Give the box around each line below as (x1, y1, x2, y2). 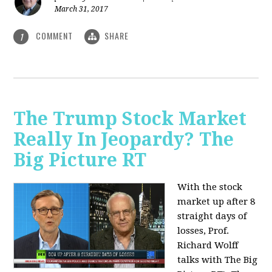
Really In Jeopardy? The (13, 129, 234, 151)
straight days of (177, 211, 247, 222)
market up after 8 (177, 196, 256, 208)
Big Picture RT (13, 149, 147, 171)
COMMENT (33, 29, 76, 42)
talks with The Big (177, 254, 258, 266)
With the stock (177, 182, 243, 193)
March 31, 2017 (55, 4, 109, 13)
